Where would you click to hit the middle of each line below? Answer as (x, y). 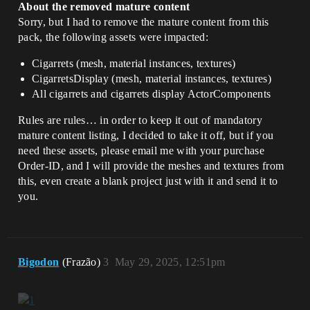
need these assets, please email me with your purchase (141, 151)
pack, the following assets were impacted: (113, 37)
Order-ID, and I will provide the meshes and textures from (151, 166)
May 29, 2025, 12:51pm (170, 262)
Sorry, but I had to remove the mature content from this (144, 22)
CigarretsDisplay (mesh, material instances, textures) (152, 79)
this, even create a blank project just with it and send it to (148, 181)
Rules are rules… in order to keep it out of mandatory (140, 120)
